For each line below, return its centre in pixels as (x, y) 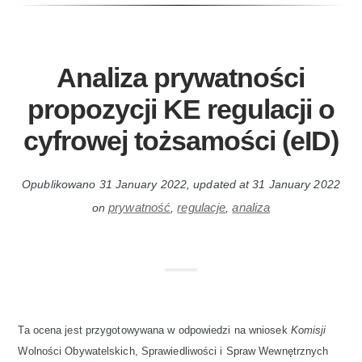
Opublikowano (61, 184)
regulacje (202, 207)
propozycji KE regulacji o (181, 109)
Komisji (308, 330)
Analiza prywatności (180, 78)
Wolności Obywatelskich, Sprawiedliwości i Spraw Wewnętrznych (173, 351)
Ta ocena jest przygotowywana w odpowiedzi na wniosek (154, 330)
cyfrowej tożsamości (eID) (181, 141)
